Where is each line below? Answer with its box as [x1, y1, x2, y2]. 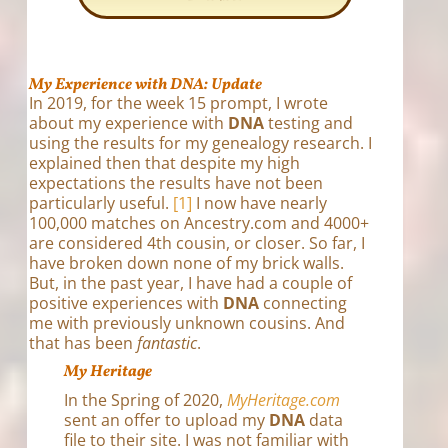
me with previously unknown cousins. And [28, 312, 345, 334]
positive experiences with [28, 292, 223, 314]
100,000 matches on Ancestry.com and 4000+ [28, 212, 369, 234]
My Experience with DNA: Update [28, 74, 262, 96]
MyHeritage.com [223, 389, 341, 411]
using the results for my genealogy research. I [28, 132, 372, 154]
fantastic [136, 332, 197, 354]
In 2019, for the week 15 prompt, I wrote [28, 92, 328, 114]
